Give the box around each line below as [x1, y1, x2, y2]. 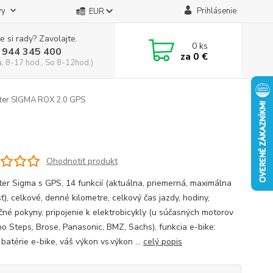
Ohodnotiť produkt [46, 155, 118, 167]
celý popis [143, 236, 182, 247]
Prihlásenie [196, 5, 236, 16]
